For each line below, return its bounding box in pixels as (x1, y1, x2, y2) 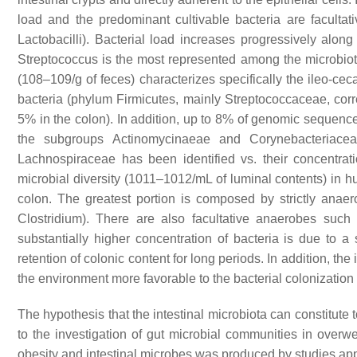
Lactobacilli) (18, 33, 86, 47)
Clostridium (18, 212, 82, 226)
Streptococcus (18, 53, 98, 67)
